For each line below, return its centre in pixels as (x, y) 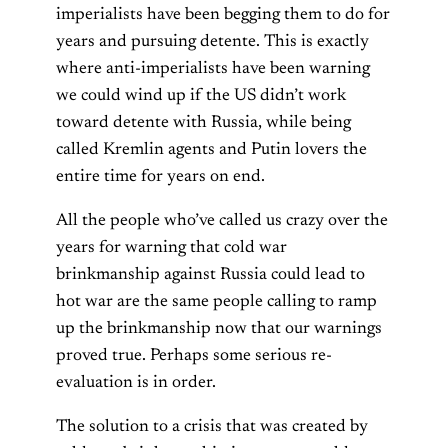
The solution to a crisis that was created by (212, 426)
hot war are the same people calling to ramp (216, 301)
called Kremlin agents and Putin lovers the (211, 149)
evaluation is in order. (136, 382)
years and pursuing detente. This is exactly (212, 41)
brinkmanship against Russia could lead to (210, 274)
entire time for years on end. (160, 176)
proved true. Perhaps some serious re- (194, 355)
